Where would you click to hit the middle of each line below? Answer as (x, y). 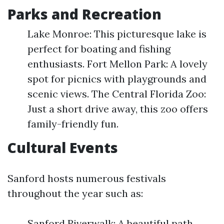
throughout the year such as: (75, 193)
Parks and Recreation (84, 14)
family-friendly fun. (73, 124)
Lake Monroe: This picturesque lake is (117, 34)
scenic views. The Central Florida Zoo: (117, 94)
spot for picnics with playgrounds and (117, 79)
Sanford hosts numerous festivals (87, 178)
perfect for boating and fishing (99, 49)
